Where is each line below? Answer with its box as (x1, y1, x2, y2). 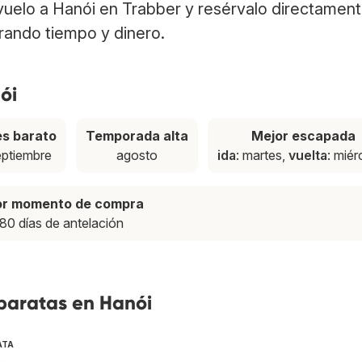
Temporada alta (86, 128, 188, 145)
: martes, (236, 147, 288, 164)
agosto (116, 147, 158, 164)
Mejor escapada (251, 128, 356, 145)
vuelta (288, 147, 327, 164)
